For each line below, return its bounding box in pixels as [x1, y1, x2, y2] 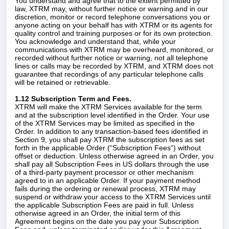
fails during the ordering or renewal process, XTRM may [15, 185, 196, 193]
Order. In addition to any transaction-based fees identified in [15, 127, 208, 135]
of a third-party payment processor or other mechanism [15, 168, 194, 176]
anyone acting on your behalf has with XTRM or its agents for [15, 21, 213, 29]
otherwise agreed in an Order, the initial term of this [15, 209, 180, 217]
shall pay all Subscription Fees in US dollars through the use [15, 160, 209, 168]
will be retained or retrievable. [15, 78, 110, 86]
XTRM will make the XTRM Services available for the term [15, 103, 202, 111]
